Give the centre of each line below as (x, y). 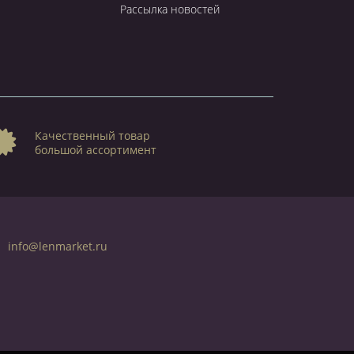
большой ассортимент (96, 149)
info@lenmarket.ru (58, 246)
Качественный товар (92, 135)
